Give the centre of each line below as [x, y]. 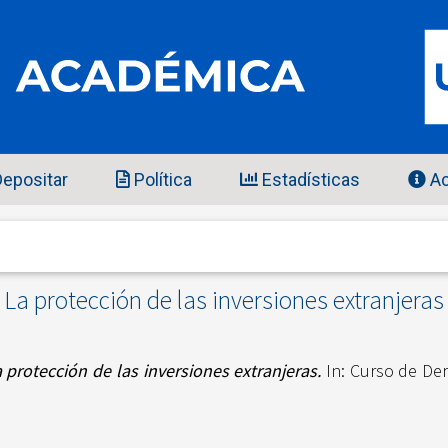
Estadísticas [309, 180]
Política [161, 180]
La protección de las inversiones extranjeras [224, 300]
